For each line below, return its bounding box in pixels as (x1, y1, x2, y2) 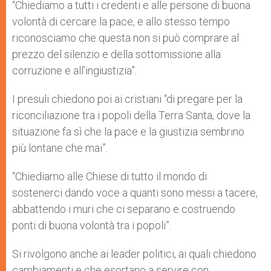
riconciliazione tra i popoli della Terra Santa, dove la (12, 109, 250, 122)
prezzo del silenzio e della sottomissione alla (12, 48, 221, 60)
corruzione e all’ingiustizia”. (12, 64, 137, 77)
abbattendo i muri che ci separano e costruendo (12, 203, 235, 215)
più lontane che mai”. (12, 142, 108, 154)
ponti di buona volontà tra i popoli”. (12, 219, 171, 232)
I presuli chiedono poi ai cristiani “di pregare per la (12, 93, 243, 105)
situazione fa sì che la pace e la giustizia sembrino (12, 125, 244, 138)
